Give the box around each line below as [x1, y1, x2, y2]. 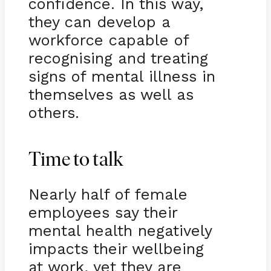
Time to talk [28, 150, 124, 171]
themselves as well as [28, 85, 194, 103]
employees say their [28, 203, 177, 221]
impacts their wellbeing [28, 239, 204, 258]
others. [28, 103, 79, 122]
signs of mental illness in [28, 67, 215, 85]
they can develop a [28, 12, 170, 31]
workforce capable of [28, 30, 189, 49]
